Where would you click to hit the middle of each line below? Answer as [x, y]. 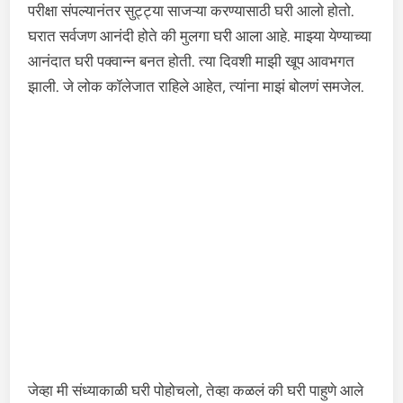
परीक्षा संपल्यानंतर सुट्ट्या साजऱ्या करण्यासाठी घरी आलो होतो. [192, 11]
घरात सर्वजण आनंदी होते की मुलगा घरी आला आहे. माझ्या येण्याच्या [200, 36]
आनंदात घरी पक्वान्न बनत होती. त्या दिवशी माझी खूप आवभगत [192, 61]
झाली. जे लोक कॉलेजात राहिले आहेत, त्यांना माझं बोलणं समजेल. [197, 86]
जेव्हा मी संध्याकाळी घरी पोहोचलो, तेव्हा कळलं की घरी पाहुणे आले [196, 390]
